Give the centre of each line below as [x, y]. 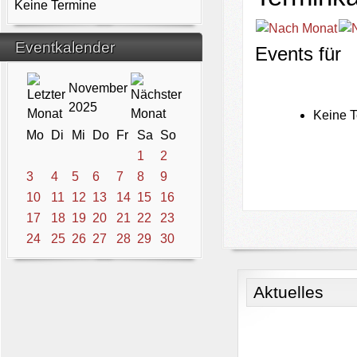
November [98, 88]
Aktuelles [289, 292]
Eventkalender [65, 47]
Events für [298, 53]
